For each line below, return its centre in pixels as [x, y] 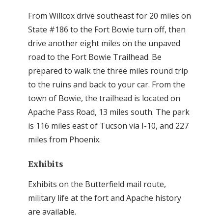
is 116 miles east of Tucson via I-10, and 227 [108, 126]
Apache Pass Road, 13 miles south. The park [109, 112]
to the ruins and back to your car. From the [107, 85]
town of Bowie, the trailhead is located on [104, 98]
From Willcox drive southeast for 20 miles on [110, 16]
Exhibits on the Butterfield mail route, [97, 184]
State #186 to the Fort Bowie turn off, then [107, 30]
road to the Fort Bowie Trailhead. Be [95, 57]
